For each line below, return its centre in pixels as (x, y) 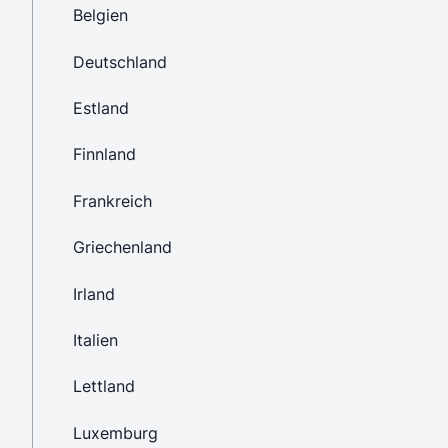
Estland (101, 108)
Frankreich (112, 200)
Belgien (100, 15)
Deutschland (120, 61)
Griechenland (122, 247)
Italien (95, 339)
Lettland (104, 386)
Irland (94, 293)
